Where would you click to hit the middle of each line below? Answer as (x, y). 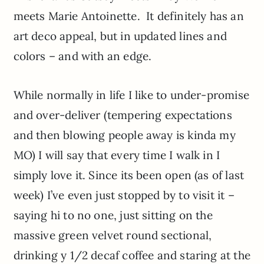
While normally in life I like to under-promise (131, 95)
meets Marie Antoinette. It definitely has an (128, 16)
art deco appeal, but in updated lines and (120, 36)
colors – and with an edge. (82, 56)
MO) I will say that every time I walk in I (117, 155)
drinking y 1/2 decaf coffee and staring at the (132, 255)
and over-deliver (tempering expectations (123, 115)
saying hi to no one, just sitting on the (113, 215)
